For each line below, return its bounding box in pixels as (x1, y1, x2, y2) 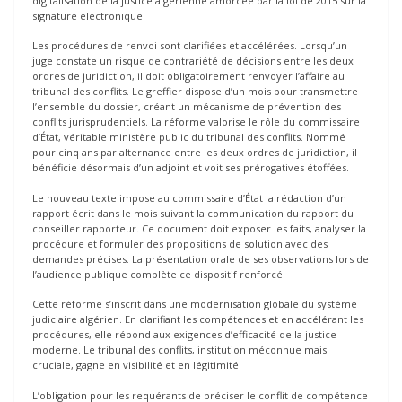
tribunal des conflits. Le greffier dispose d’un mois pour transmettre (32, 84, 358, 99)
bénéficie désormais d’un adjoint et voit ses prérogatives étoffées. (32, 161, 349, 175)
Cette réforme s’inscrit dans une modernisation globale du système (32, 297, 357, 311)
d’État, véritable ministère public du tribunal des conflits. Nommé (32, 130, 345, 144)
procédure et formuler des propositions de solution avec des (32, 236, 328, 250)
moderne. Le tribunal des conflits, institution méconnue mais (32, 343, 327, 357)
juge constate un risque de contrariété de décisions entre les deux (32, 54, 354, 68)
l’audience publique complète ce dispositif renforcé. (32, 267, 285, 281)
